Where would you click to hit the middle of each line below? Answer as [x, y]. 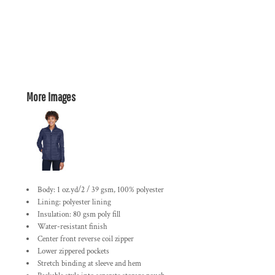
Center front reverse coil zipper [86, 239]
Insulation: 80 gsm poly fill [79, 215]
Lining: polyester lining [74, 202]
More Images [51, 97]
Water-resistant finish [72, 227]
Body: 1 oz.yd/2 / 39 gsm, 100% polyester [101, 190]
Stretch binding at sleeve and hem [89, 264]
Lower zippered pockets [73, 251]
